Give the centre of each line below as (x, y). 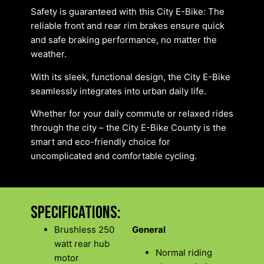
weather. (49, 54)
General (149, 230)
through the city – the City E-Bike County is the (128, 128)
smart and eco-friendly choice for (100, 142)
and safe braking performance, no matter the (124, 40)
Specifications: (76, 213)
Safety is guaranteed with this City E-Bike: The (128, 12)
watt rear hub (82, 244)
